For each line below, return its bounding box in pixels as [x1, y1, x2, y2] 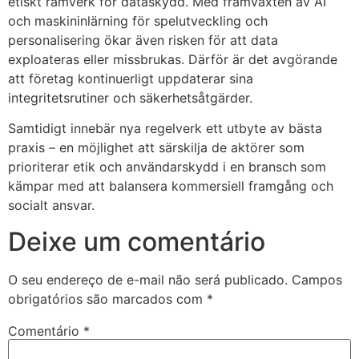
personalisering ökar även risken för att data [8, 31, 278, 48]
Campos [292, 271, 342, 288]
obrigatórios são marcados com [8, 290, 207, 307]
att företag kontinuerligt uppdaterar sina [8, 70, 253, 87]
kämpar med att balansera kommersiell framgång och [8, 178, 333, 195]
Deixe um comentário [8, 225, 265, 257]
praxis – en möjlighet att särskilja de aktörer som [8, 139, 305, 156]
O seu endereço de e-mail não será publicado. [8, 271, 288, 288]
